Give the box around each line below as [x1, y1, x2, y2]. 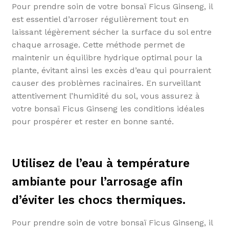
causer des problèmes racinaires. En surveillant [11, 78, 201, 88]
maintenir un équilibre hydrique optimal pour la [11, 53, 202, 63]
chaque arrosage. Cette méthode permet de [11, 40, 185, 50]
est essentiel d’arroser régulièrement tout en [11, 14, 189, 25]
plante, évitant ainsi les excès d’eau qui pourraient [11, 65, 211, 76]
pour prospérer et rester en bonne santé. [11, 117, 174, 127]
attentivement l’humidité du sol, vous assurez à [11, 91, 200, 101]
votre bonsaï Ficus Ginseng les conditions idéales [11, 104, 204, 114]
